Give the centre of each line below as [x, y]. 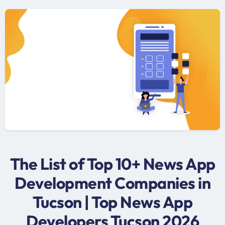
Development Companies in [113, 183]
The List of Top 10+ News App [113, 163]
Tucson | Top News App [113, 202]
